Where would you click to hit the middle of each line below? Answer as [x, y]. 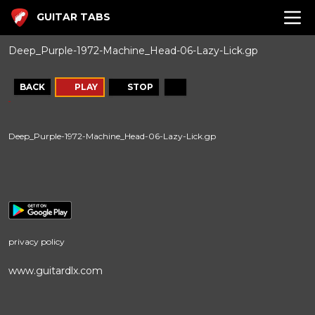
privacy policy [37, 242]
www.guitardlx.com [56, 271]
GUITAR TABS [73, 17]
